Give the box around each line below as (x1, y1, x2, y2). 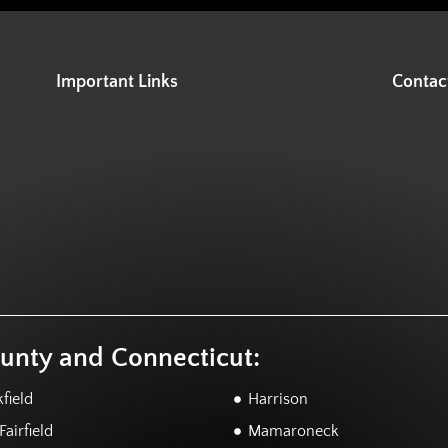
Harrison (247, 390, 308, 409)
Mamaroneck (247, 422, 339, 441)
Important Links (56, 72, 178, 92)
